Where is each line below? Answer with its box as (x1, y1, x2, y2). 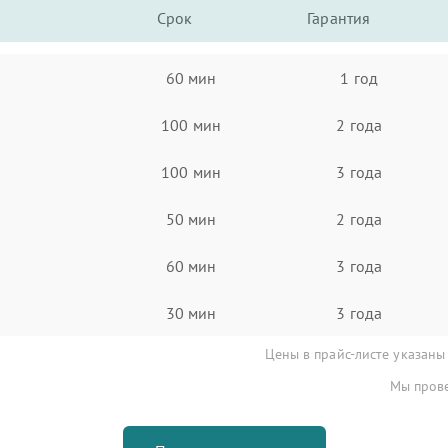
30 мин (165, 302, 217, 323)
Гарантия (307, 8, 371, 28)
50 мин (165, 208, 217, 229)
